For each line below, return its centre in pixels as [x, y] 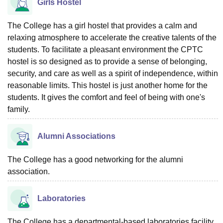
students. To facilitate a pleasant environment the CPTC [105, 50]
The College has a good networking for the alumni [95, 160]
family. [19, 109]
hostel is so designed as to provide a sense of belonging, [107, 61]
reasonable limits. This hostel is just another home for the [108, 85]
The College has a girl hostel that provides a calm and [102, 26]
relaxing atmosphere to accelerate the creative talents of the [112, 38]
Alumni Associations [76, 136]
